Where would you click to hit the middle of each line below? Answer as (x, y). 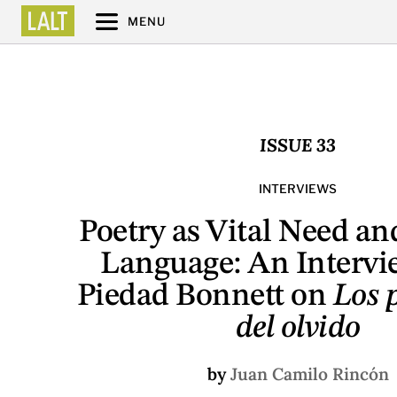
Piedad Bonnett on (205, 296)
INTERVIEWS (298, 188)
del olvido (298, 328)
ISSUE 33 (298, 144)
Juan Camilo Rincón (309, 374)
